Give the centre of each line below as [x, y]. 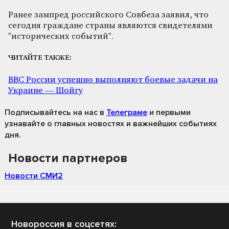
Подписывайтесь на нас [51, 112]
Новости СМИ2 [34, 176]
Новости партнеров [68, 158]
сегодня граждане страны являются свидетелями [110, 26]
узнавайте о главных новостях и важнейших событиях [111, 123]
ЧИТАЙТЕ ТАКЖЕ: [40, 58]
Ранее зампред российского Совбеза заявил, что [108, 15]
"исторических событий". [61, 36]
